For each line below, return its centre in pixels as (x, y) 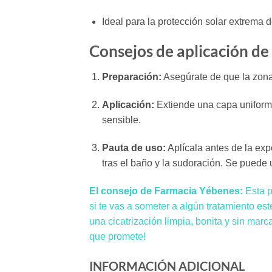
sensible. (121, 120)
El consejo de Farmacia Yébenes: (166, 191)
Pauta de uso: (134, 148)
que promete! (117, 236)
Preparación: (131, 77)
